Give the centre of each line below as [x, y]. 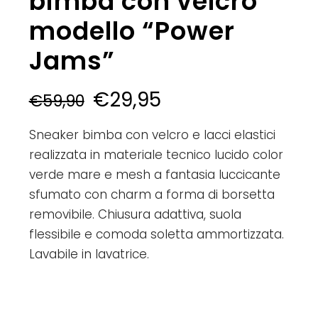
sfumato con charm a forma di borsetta [152, 195]
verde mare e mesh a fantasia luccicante [154, 175]
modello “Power [132, 31]
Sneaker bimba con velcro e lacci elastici [152, 135]
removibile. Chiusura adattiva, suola [135, 215]
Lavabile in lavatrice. [89, 254]
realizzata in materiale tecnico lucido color [156, 155]
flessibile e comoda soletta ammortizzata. [156, 235]
